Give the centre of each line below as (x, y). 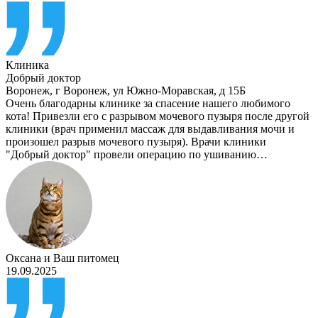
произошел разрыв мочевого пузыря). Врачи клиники (136, 142)
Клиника (27, 65)
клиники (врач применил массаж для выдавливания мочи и (150, 129)
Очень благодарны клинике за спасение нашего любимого (148, 104)
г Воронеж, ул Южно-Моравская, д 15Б (150, 91)
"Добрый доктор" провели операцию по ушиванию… (137, 155)
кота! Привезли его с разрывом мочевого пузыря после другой (158, 116)
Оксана (23, 258)
